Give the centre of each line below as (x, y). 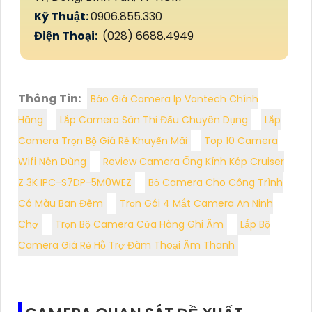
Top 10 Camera (241, 141)
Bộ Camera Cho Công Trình (216, 183)
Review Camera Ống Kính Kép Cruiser (194, 162)
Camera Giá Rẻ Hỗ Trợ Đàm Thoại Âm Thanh (126, 245)
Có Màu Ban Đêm (61, 204)
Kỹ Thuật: (62, 17)
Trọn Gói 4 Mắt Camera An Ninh (196, 204)
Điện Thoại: (67, 36)
